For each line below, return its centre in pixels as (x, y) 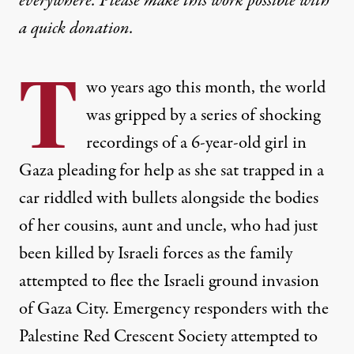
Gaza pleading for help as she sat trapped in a (171, 171)
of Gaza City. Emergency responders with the (174, 309)
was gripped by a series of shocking (203, 115)
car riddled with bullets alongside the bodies (169, 198)
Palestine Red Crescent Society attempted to (168, 337)
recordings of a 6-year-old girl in (196, 143)
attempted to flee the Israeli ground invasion (169, 281)
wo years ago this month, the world (206, 88)
